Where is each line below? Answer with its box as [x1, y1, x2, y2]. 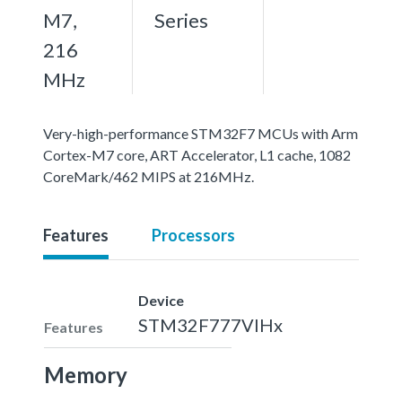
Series [154, 7, 208, 32]
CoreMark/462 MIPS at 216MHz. [43, 167, 254, 185]
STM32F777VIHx [138, 313, 283, 336]
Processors [152, 224, 235, 245]
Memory [44, 361, 127, 388]
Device [138, 291, 184, 309]
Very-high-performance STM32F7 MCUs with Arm [43, 124, 358, 142]
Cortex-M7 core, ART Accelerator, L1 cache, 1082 [43, 145, 351, 163]
